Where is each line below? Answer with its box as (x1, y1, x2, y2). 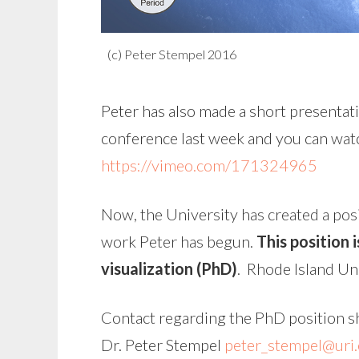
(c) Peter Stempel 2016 (107, 46, 236, 62)
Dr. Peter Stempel (101, 334, 224, 354)
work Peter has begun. (101, 231, 256, 251)
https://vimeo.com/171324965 (101, 155, 317, 175)
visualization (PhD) (101, 258, 237, 278)
